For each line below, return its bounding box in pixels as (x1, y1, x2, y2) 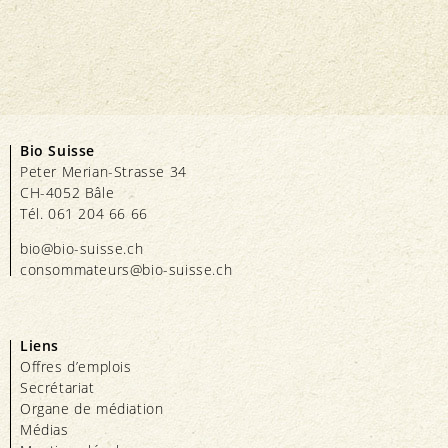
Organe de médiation (20, 399, 164, 419)
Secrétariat (20, 378, 95, 398)
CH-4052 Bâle (20, 183, 115, 203)
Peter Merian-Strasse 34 (20, 162, 187, 182)
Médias (20, 420, 69, 440)
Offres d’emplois (20, 357, 132, 377)
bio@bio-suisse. (20, 239, 127, 259)
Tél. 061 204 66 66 (20, 204, 148, 224)
